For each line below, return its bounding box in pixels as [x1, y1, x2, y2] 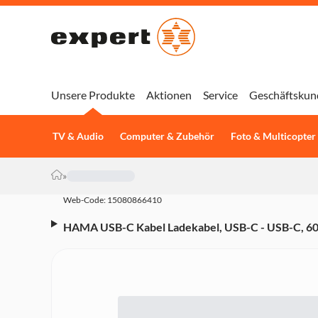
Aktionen [146, 88, 192, 102]
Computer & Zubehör [119, 131, 214, 142]
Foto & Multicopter [230, 131, 316, 142]
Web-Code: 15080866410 [63, 194, 162, 205]
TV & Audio [52, 131, 104, 142]
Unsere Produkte [51, 88, 135, 102]
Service [203, 88, 238, 102]
